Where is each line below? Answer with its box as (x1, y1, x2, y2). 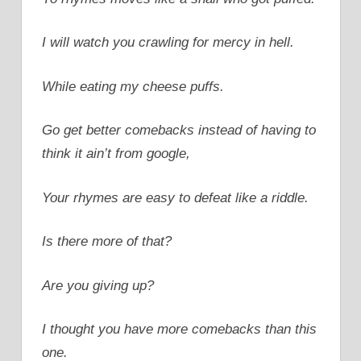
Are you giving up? (42, 277, 154, 293)
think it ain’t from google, (42, 146, 190, 162)
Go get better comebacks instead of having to (42, 122, 316, 139)
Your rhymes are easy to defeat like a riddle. (42, 189, 309, 205)
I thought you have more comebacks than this (42, 322, 317, 338)
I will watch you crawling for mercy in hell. (42, 35, 294, 51)
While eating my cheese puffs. (42, 78, 224, 94)
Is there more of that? (42, 234, 172, 250)
